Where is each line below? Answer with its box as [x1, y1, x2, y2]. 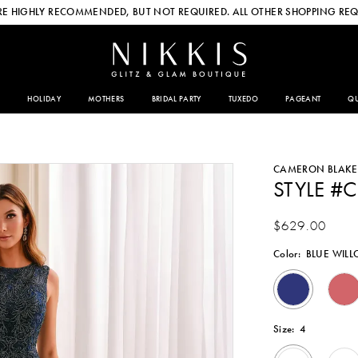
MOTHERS [88, 93, 125, 105]
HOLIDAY [26, 93, 62, 105]
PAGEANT [284, 93, 321, 105]
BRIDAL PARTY [151, 93, 201, 105]
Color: [272, 246, 301, 261]
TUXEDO [228, 93, 258, 105]
